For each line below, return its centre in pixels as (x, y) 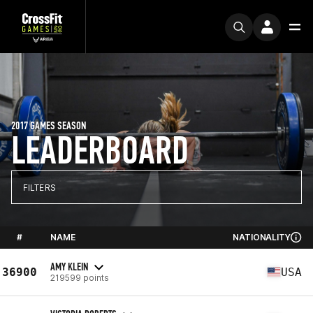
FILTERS (39, 187)
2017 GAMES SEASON (49, 125)
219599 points (80, 277)
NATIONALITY (262, 237)
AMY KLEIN (69, 266)
